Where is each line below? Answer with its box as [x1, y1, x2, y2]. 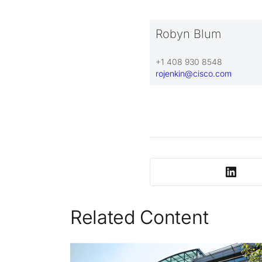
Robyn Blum [156, 26, 221, 41]
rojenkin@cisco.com [156, 68, 232, 78]
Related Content [70, 205, 209, 229]
